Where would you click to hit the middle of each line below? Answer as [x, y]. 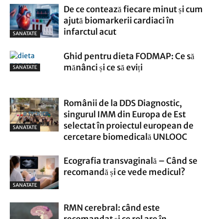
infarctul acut [90, 32]
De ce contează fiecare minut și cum [133, 9]
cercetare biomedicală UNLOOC [125, 137]
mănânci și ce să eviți [103, 67]
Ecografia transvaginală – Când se [131, 161]
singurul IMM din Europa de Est [125, 114]
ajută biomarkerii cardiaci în [119, 21]
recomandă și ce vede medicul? [124, 172]
